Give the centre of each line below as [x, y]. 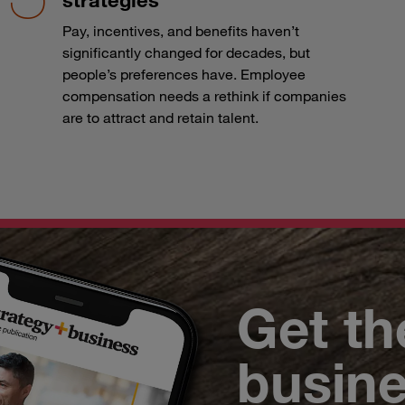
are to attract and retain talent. [160, 117]
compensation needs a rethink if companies [204, 95]
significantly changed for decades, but [186, 52]
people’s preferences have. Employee [184, 74]
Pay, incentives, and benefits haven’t [180, 30]
